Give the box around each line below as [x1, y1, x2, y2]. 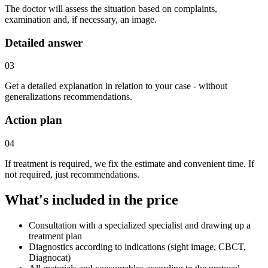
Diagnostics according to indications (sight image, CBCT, [29, 241, 246, 252]
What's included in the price [5, 191, 178, 208]
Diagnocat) [29, 252, 71, 263]
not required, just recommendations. [5, 169, 139, 179]
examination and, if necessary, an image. [5, 14, 157, 25]
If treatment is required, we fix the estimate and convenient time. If [5, 158, 254, 169]
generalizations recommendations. [5, 92, 132, 102]
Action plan [5, 114, 62, 126]
